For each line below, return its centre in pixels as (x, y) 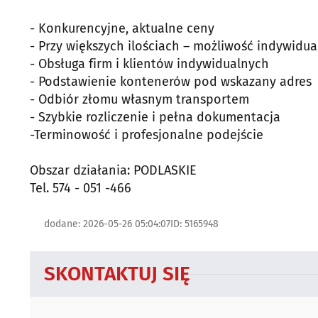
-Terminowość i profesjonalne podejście (147, 135)
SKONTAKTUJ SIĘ (117, 274)
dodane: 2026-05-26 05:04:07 (107, 224)
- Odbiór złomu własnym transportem (139, 99)
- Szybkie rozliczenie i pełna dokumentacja (155, 117)
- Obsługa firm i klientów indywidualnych (149, 64)
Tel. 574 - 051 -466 (81, 188)
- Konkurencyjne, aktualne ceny (122, 28)
